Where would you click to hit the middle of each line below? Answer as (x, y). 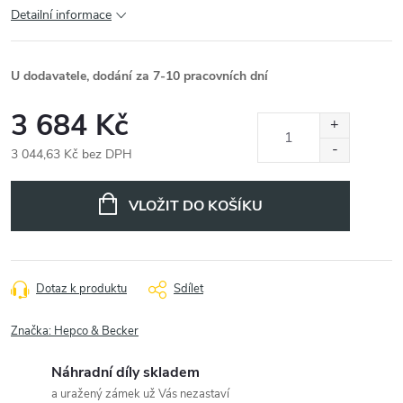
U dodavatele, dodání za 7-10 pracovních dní (139, 76)
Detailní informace (61, 15)
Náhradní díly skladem (125, 372)
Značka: (32, 331)
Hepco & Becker (96, 331)
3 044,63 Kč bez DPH (72, 154)
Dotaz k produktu (81, 289)
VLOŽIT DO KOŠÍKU (195, 206)
